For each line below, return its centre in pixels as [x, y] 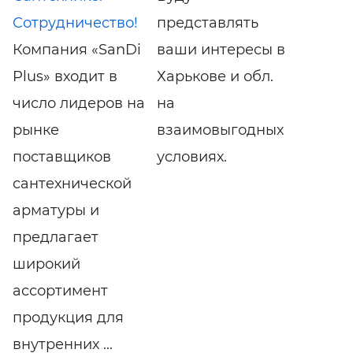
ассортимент [60, 290]
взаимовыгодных [220, 130]
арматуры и [56, 210]
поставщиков [62, 156]
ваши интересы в [221, 49]
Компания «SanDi [77, 49]
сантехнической [72, 183]
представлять [207, 22]
